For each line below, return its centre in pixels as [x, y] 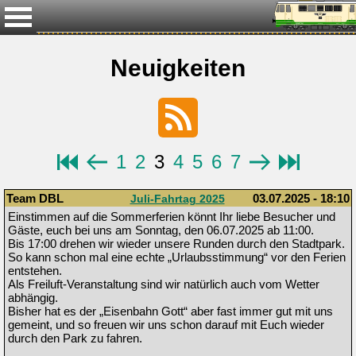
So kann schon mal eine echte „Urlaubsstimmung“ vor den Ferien [177, 257]
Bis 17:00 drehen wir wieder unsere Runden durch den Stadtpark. [176, 244]
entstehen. [35, 271]
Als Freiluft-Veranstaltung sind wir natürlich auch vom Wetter [164, 284]
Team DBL [35, 199]
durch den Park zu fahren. [75, 339]
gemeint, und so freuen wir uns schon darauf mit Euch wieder [166, 325]
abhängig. [33, 298]
